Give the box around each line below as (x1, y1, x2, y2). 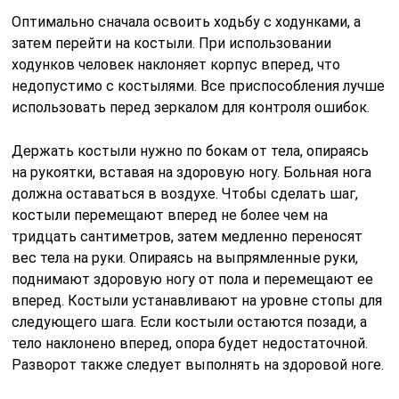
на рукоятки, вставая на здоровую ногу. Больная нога (12, 163, 372, 181)
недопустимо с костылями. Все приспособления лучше (12, 77, 386, 94)
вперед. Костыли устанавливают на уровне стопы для (12, 291, 383, 309)
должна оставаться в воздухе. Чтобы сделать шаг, (12, 184, 359, 202)
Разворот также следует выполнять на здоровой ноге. (12, 355, 385, 373)
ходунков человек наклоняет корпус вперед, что (12, 55, 341, 73)
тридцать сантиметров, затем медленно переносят (12, 227, 363, 245)
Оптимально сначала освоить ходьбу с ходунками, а (12, 12, 362, 30)
